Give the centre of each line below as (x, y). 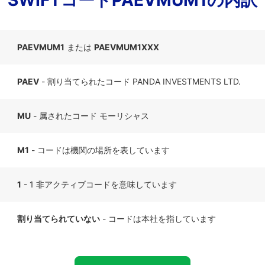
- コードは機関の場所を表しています (99, 150)
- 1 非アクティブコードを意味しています (99, 184)
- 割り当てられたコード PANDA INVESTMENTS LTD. (140, 81)
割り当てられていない (59, 219)
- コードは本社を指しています (158, 219)
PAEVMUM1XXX (127, 47)
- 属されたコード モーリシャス (90, 116)
